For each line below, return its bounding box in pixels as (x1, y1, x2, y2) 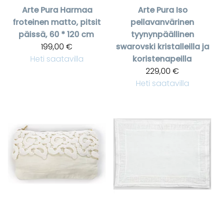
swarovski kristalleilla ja (115, 41, 209, 53)
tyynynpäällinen (131, 29, 194, 41)
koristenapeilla (132, 53, 192, 65)
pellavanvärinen (131, 17, 194, 28)
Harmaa (60, 4, 92, 16)
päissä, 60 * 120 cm (19, 29, 94, 41)
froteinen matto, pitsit (13, 17, 101, 28)
